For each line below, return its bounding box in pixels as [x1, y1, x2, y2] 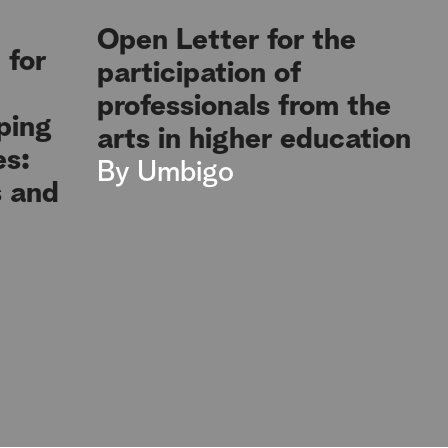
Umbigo [137, 157, 235, 187]
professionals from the [97, 91, 392, 121]
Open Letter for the [97, 25, 357, 55]
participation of [97, 58, 301, 88]
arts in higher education [97, 124, 412, 154]
